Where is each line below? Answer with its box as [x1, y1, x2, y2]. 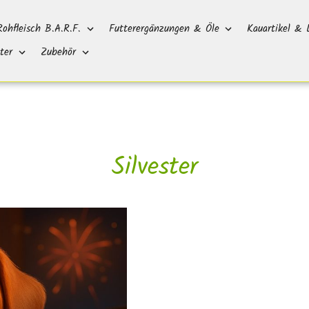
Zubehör [40, 44, 76, 61]
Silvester [111, 148, 198, 188]
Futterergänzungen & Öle [108, 21, 219, 37]
